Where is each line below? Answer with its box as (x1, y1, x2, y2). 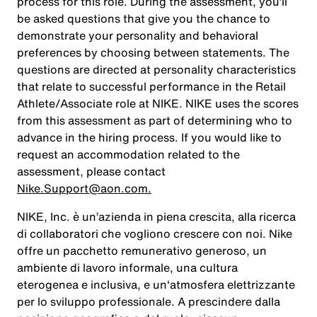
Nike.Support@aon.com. (17, 180, 151, 197)
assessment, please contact (17, 163, 166, 180)
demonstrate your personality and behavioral (17, 27, 258, 44)
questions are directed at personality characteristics (17, 61, 296, 78)
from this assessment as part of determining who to (17, 112, 292, 129)
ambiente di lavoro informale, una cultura (17, 259, 238, 276)
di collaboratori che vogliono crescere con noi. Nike (17, 225, 292, 242)
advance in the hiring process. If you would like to (17, 129, 282, 146)
